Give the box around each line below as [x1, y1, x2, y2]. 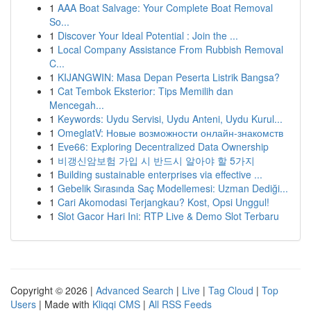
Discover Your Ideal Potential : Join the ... [58, 28, 238, 42]
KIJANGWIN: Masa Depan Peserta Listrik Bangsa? [58, 70, 280, 84]
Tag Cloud [208, 283, 253, 297]
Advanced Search [96, 283, 174, 297]
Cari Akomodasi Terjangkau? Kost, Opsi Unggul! [58, 195, 269, 209]
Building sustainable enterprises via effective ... [58, 167, 262, 181]
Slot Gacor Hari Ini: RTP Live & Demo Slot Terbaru [58, 209, 279, 223]
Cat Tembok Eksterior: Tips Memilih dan [58, 84, 233, 98]
